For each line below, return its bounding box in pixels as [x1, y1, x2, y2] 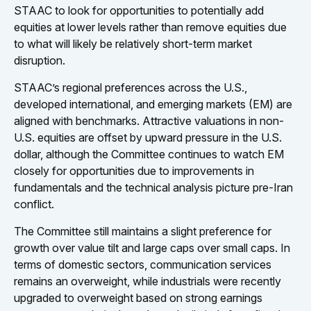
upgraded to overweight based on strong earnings [14, 290, 262, 305]
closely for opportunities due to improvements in [14, 163, 254, 178]
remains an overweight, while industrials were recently [14, 274, 281, 288]
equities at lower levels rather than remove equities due [14, 19, 287, 34]
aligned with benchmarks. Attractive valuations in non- [14, 113, 284, 128]
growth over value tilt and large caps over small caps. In [14, 240, 290, 255]
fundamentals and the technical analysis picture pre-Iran [14, 180, 293, 194]
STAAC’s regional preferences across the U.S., [14, 80, 247, 94]
